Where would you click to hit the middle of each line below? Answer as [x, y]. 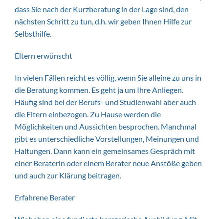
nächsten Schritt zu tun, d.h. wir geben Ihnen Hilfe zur [103, 21]
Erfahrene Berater [45, 197]
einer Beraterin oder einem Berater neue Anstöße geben [108, 163]
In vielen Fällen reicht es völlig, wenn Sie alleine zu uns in [108, 77]
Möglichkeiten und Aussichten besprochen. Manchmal [106, 126]
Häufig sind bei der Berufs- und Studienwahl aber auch [105, 102]
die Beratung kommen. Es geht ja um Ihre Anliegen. [99, 90]
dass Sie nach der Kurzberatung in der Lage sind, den [102, 9]
